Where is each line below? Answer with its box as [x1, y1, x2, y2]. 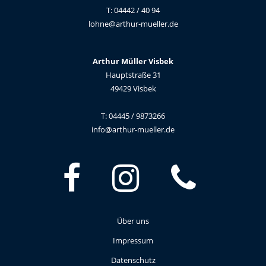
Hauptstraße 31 [105, 69, 161, 81]
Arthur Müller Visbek [93, 56, 173, 67]
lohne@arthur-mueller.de [88, 18, 178, 29]
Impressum [113, 235, 153, 246]
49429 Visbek [110, 83, 156, 94]
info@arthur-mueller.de [91, 124, 175, 135]
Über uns [117, 215, 149, 226]
